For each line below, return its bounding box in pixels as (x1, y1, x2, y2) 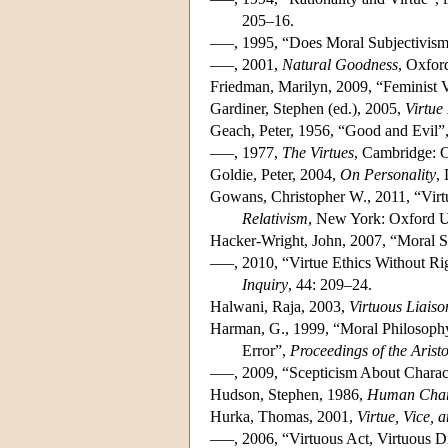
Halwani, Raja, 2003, (210, 298, 349, 316)
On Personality (340, 166, 436, 184)
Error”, (242, 342, 290, 360)
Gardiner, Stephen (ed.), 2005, (210, 100, 405, 118)
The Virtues (282, 144, 354, 162)
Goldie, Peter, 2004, (210, 166, 340, 184)
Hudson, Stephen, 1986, (210, 386, 367, 404)
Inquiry (242, 276, 288, 294)
